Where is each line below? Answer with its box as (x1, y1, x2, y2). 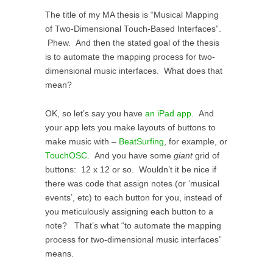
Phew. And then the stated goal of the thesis (45, 38, 219, 48)
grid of (195, 151, 219, 160)
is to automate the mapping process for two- (45, 52, 215, 62)
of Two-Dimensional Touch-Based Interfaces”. (45, 24, 221, 34)
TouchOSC (45, 151, 87, 160)
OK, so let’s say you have (45, 108, 145, 118)
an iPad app (145, 108, 191, 118)
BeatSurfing (119, 136, 164, 146)
